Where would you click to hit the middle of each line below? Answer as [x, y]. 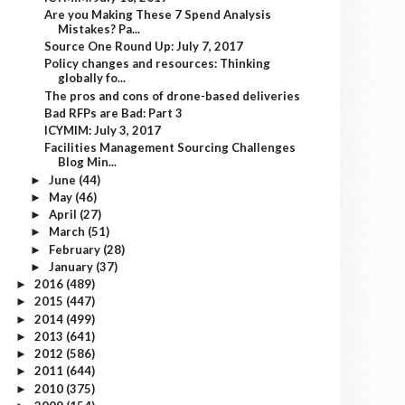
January [72, 266]
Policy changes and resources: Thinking [158, 64]
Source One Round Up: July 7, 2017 [144, 46]
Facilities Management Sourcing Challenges [170, 148]
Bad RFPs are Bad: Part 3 [114, 113]
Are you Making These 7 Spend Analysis [158, 14]
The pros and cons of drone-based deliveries [173, 95]
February [75, 249]
